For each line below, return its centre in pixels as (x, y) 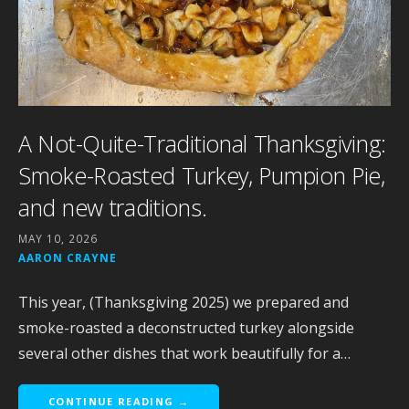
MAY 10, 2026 (58, 238)
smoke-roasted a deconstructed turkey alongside (186, 327)
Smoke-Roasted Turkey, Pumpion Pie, (202, 175)
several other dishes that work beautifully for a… (184, 353)
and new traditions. (113, 207)
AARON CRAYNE (68, 257)
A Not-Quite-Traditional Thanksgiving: (202, 143)
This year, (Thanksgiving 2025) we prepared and (184, 302)
